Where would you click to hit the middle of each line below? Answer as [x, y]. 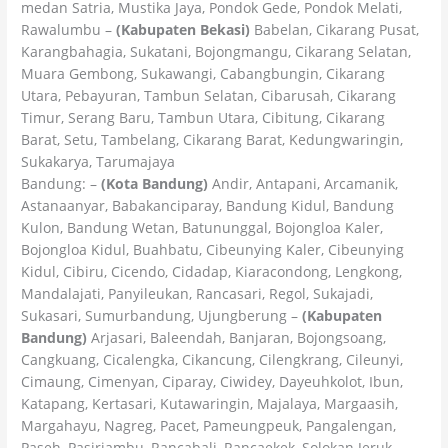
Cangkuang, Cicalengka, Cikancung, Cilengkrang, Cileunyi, [212, 359]
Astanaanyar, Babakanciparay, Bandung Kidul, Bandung [208, 205]
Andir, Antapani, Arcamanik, [303, 183]
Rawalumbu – [69, 29]
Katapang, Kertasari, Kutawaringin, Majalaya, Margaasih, [210, 403]
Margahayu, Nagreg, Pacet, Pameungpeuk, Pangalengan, [209, 425]
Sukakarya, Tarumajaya [98, 161]
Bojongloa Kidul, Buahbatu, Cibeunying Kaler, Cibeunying [213, 249]
